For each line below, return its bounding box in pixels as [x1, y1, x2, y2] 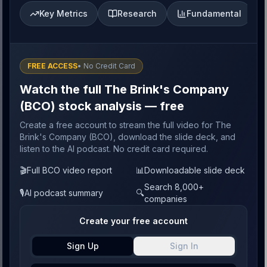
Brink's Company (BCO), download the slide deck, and [20, 132, 235, 142]
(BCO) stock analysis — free [20, 99, 184, 114]
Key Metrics [39, 8, 88, 19]
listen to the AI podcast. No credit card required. [20, 144, 208, 154]
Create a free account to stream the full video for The [20, 120, 231, 131]
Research [117, 8, 157, 19]
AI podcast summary [24, 188, 103, 198]
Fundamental [187, 8, 241, 19]
